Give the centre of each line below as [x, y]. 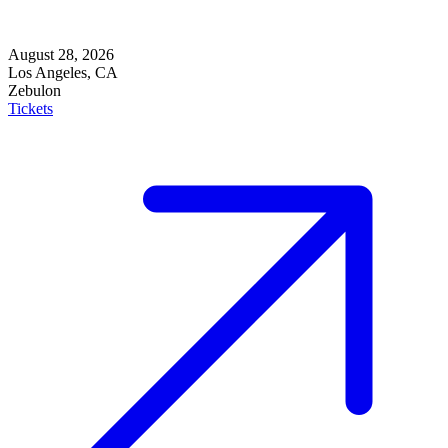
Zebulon [34, 91]
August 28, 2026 [61, 55]
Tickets [30, 109]
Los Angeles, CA [63, 73]
